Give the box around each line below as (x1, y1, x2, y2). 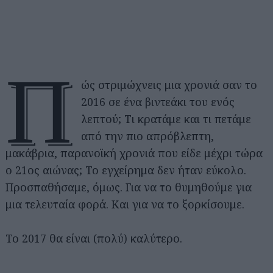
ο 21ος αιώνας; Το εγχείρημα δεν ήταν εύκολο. (5, 162, 246, 177)
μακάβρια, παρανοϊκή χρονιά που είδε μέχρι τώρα (5, 145, 263, 160)
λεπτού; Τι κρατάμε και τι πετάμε (81, 111, 252, 126)
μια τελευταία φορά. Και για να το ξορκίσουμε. (5, 196, 244, 211)
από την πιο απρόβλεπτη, (81, 128, 214, 143)
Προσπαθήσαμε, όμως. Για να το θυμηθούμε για (5, 179, 252, 194)
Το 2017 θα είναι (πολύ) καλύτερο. (5, 230, 182, 246)
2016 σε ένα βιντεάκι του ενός (81, 94, 235, 109)
